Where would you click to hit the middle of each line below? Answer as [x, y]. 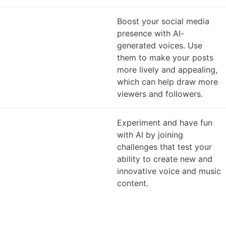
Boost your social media [163, 21]
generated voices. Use [160, 45]
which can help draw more [167, 82]
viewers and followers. [160, 94]
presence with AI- [151, 33]
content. [133, 183]
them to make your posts [165, 58]
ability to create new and [165, 159]
